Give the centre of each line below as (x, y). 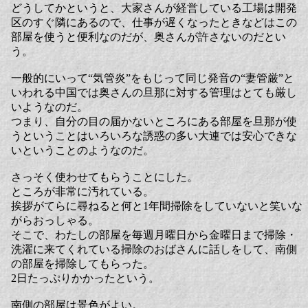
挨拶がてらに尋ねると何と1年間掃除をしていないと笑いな (157, 206)
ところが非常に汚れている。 (82, 191)
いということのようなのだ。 (82, 150)
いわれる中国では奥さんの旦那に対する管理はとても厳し (154, 92)
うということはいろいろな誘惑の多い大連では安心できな (154, 136)
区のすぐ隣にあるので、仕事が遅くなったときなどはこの (154, 22)
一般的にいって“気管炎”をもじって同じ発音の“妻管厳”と (153, 78)
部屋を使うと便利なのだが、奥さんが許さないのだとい (148, 37)
